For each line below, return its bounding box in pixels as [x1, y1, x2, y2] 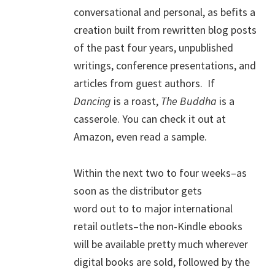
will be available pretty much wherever [74, 236, 248, 251]
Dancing [74, 93, 114, 108]
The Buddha [161, 93, 219, 108]
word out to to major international [74, 201, 233, 215]
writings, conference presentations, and [74, 58, 256, 72]
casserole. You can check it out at [74, 111, 226, 126]
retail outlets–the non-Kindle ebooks [74, 219, 242, 233]
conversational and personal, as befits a [74, 4, 255, 19]
